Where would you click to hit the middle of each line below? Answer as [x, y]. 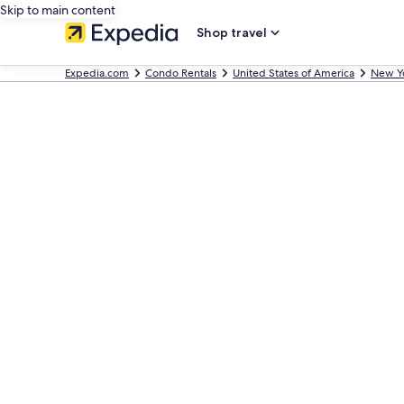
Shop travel [232, 32]
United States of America [294, 73]
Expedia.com [97, 73]
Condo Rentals [181, 73]
